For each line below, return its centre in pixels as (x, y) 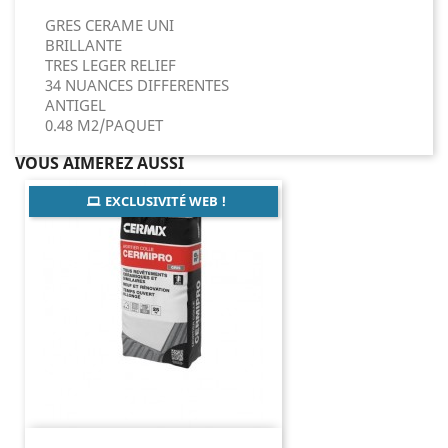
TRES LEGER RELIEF (110, 65)
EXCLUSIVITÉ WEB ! (165, 201)
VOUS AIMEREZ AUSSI (99, 163)
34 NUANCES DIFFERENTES (137, 85)
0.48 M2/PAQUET (104, 125)
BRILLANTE (83, 45)
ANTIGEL (75, 105)
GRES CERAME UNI (111, 25)
